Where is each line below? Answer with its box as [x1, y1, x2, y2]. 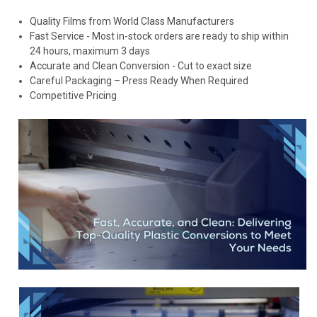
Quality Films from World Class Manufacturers [29, 16, 234, 28]
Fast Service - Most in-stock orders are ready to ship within [29, 30, 289, 42]
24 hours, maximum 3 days [29, 45, 150, 57]
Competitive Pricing [29, 90, 117, 102]
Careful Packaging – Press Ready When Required [29, 75, 248, 87]
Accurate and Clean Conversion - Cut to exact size [29, 60, 252, 72]
